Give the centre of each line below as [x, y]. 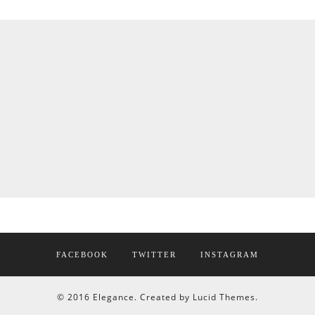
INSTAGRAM [230, 255]
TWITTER [154, 255]
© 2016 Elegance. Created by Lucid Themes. [157, 297]
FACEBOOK [82, 255]
